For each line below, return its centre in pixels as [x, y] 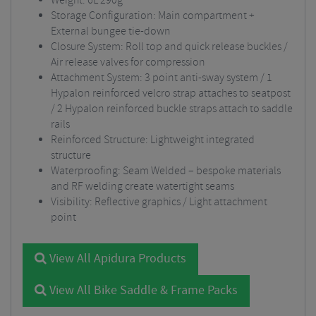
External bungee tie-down [111, 31]
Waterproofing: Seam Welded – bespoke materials [166, 171]
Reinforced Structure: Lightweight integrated [153, 140]
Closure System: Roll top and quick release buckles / [169, 47]
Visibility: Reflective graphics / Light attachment [159, 202]
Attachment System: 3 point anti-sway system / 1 [162, 78]
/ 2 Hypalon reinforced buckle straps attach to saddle [172, 109]
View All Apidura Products [116, 259]
